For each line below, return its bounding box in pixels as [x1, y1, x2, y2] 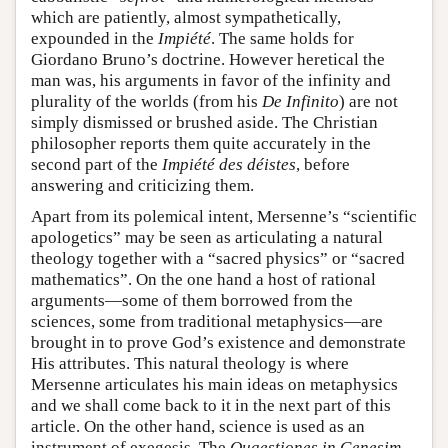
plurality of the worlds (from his [31, 92, 262, 112]
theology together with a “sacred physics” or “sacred [31, 249, 405, 269]
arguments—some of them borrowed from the [31, 291, 353, 311]
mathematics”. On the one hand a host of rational [31, 270, 376, 290]
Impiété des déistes [162, 155, 296, 175]
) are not [339, 92, 398, 112]
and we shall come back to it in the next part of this [31, 396, 391, 416]
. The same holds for [211, 29, 354, 49]
